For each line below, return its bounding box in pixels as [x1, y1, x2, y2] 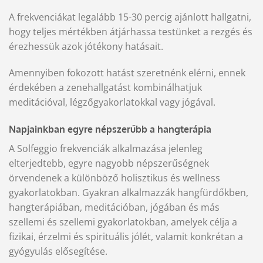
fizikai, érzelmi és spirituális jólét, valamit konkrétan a [9, 230, 243, 244]
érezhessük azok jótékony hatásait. [9, 39, 163, 53]
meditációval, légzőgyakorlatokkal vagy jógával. [9, 96, 215, 109]
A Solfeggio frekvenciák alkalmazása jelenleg [9, 142, 203, 156]
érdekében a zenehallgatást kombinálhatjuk [9, 81, 202, 95]
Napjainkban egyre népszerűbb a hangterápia [9, 123, 211, 136]
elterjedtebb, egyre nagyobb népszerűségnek [9, 157, 209, 170]
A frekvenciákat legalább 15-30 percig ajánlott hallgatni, [9, 10, 251, 23]
